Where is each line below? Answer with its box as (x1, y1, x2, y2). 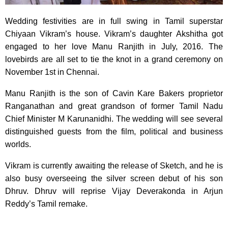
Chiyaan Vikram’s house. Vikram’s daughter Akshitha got (5, 30, 223, 39)
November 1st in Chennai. (5, 68, 99, 77)
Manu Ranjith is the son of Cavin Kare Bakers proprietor (5, 89, 223, 98)
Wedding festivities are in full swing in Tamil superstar (5, 17, 223, 26)
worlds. (5, 140, 31, 149)
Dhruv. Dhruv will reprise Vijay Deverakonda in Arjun (5, 187, 223, 196)
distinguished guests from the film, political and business (5, 127, 223, 136)
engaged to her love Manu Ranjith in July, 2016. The (5, 42, 223, 51)
